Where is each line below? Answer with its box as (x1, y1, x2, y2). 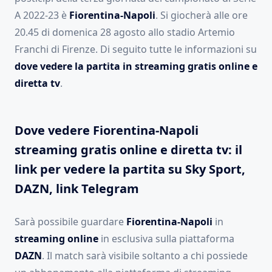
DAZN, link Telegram (15, 180, 139, 197)
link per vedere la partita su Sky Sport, (15, 161, 245, 178)
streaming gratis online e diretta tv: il (15, 141, 242, 158)
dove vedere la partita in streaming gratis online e (15, 59, 257, 73)
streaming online (15, 232, 98, 246)
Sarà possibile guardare (15, 215, 126, 229)
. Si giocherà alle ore (155, 8, 248, 22)
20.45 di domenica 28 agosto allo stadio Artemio (15, 25, 235, 39)
